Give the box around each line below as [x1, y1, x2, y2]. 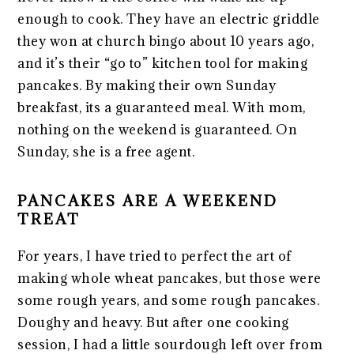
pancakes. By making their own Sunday [17, 76, 277, 94]
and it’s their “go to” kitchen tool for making [17, 54, 308, 72]
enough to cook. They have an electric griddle [17, 9, 320, 28]
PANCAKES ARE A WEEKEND [17, 190, 279, 210]
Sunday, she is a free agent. [17, 142, 195, 160]
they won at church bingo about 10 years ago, [17, 32, 314, 50]
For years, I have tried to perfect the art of [17, 247, 292, 265]
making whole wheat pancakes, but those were [17, 269, 322, 287]
